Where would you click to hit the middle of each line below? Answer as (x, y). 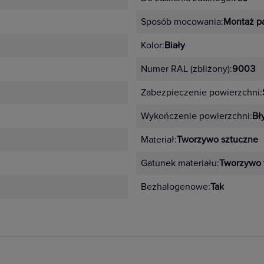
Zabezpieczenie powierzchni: (202, 93)
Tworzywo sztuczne (217, 140)
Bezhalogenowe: (176, 187)
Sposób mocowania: (182, 22)
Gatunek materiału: (180, 163)
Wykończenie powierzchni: (197, 116)
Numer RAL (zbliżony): (187, 69)
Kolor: (153, 45)
